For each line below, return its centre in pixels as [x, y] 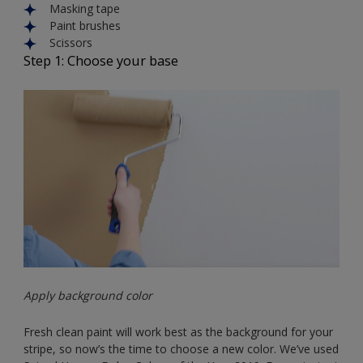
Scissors [71, 42]
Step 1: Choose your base [101, 60]
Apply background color [88, 296]
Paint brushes [85, 25]
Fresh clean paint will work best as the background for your [178, 332]
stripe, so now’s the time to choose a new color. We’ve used [181, 349]
